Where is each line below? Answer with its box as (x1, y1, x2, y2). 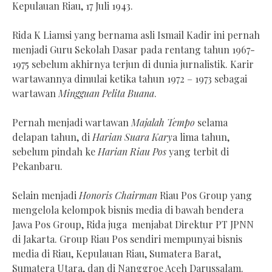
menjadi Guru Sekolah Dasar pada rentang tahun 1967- (12, 43, 255, 56)
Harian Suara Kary (92, 131, 172, 144)
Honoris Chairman (79, 189, 157, 202)
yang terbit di (166, 145, 229, 158)
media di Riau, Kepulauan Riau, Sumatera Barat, (12, 247, 221, 260)
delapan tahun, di (12, 131, 92, 144)
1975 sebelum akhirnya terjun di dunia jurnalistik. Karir (12, 58, 254, 71)
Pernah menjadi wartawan (12, 116, 131, 129)
